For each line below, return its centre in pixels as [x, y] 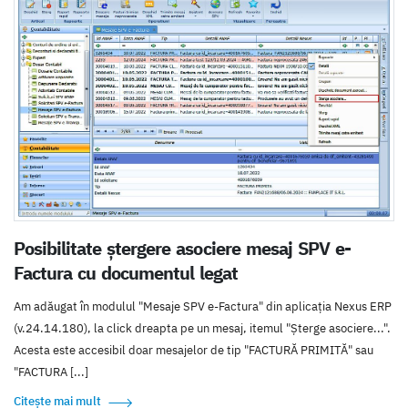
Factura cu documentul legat [126, 272]
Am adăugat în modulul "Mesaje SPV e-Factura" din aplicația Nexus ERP [203, 306]
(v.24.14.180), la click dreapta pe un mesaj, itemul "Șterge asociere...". [202, 328]
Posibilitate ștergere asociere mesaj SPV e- [182, 248]
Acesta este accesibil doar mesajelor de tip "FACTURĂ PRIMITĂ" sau [194, 350]
